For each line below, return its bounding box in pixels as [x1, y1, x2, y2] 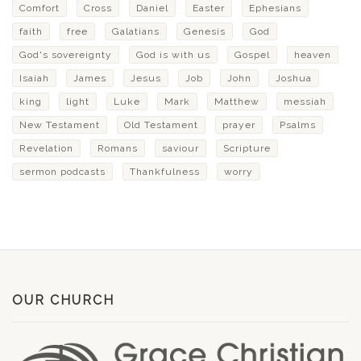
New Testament [19, 119, 100, 131]
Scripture [223, 143, 271, 154]
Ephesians [249, 2, 301, 14]
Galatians [112, 26, 160, 37]
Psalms [280, 119, 316, 131]
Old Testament [124, 119, 198, 131]
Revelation [19, 143, 73, 154]
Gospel [234, 49, 270, 60]
